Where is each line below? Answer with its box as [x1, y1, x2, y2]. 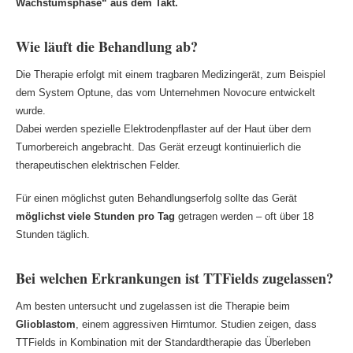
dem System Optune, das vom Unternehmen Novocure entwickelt [15, 86, 315, 98]
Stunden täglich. [15, 229, 90, 241]
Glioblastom [15, 318, 76, 330]
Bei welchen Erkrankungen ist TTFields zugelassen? [15, 267, 333, 288]
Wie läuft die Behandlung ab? [15, 35, 198, 57]
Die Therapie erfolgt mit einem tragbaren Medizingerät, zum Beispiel [15, 68, 325, 80]
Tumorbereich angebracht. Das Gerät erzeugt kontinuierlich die [15, 140, 301, 153]
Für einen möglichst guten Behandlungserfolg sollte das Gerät [15, 192, 297, 205]
